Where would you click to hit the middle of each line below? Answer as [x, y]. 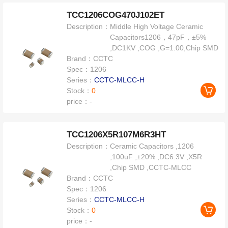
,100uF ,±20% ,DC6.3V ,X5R [156, 157]
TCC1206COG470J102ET [116, 15]
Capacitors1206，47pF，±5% [158, 37]
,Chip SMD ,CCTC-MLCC [151, 168]
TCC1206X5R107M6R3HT [117, 135]
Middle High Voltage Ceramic [157, 27]
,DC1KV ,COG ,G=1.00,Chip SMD [164, 48]
